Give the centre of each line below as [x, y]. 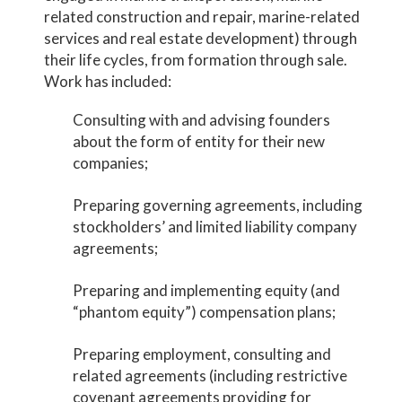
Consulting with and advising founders [201, 120]
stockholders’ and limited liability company [214, 227]
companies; [110, 163]
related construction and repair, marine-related [202, 17]
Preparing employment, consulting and [201, 354]
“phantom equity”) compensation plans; [204, 312]
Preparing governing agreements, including [217, 205]
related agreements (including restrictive [210, 376]
